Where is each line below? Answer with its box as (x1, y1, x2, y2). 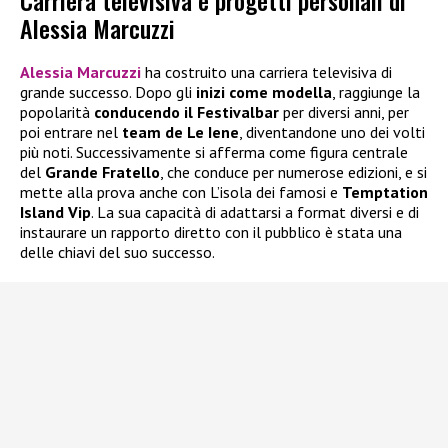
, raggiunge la (332, 82, 420, 103)
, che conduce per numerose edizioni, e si (160, 162, 427, 183)
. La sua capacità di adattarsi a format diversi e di (91, 202, 419, 223)
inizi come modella (196, 82, 332, 103)
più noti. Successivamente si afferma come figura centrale (20, 142, 408, 163)
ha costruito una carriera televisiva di (141, 62, 392, 83)
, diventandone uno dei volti (239, 122, 425, 143)
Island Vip (20, 202, 91, 223)
